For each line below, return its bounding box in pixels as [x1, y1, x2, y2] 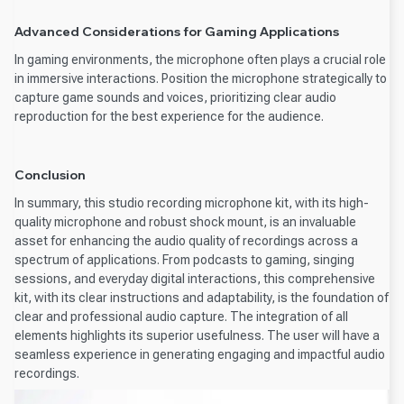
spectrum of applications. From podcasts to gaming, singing [14, 252, 354, 268]
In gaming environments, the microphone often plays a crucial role [14, 52, 386, 68]
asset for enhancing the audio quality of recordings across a [14, 234, 358, 249]
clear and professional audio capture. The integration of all [14, 309, 348, 325]
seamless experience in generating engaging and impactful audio [14, 347, 385, 363]
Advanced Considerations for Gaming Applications [14, 23, 339, 40]
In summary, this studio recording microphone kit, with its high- [14, 196, 369, 211]
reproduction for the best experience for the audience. [14, 109, 324, 124]
